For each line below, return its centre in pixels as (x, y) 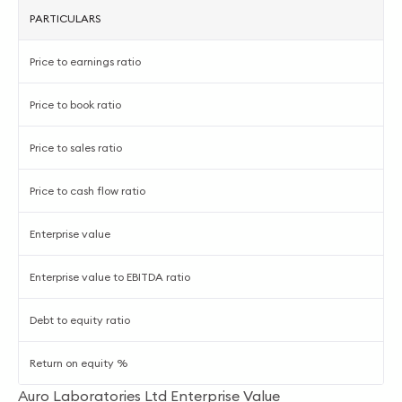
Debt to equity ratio (80, 320)
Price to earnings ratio (85, 61)
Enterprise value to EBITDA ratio (110, 277)
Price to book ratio (75, 105)
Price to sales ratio (76, 148)
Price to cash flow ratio (87, 191)
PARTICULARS (65, 18)
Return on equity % (79, 363)
